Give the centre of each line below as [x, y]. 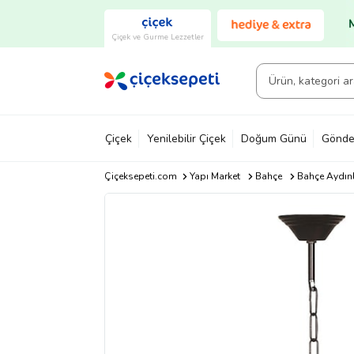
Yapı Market [215, 176]
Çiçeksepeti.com [141, 176]
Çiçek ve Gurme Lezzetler [158, 37]
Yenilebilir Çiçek [186, 138]
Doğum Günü [274, 138]
